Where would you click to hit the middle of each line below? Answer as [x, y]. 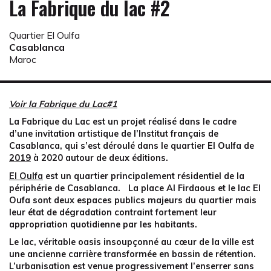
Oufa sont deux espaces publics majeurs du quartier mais [133, 200]
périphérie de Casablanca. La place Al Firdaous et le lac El [135, 188]
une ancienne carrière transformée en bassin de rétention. [132, 254]
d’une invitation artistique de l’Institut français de [114, 134]
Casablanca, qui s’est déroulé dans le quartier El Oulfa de [132, 146]
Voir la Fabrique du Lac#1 [63, 104]
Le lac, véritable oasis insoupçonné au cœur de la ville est [132, 242]
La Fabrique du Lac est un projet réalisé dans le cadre [123, 122]
